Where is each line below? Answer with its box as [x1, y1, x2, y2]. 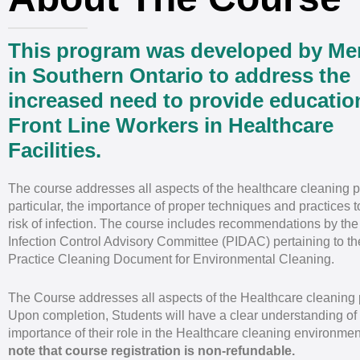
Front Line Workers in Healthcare [8, 112, 333, 137]
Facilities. [8, 137, 107, 162]
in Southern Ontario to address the [8, 63, 350, 88]
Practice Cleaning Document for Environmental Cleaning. [8, 252, 334, 267]
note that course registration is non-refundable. [8, 343, 295, 358]
